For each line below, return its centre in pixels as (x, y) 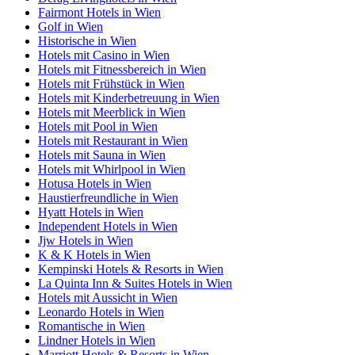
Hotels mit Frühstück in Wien (111, 83)
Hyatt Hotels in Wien (91, 212)
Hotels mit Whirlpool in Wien (112, 169)
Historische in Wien (87, 40)
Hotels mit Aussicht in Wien (108, 297)
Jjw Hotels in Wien (86, 240)
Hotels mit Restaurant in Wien (113, 140)
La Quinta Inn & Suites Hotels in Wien (135, 283)
